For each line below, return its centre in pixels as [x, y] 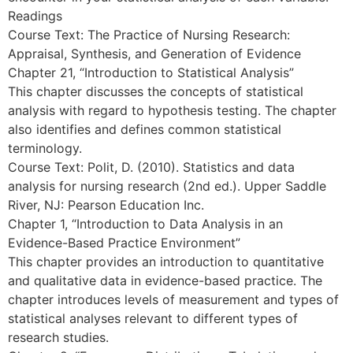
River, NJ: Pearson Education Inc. [106, 205]
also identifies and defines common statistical [145, 129]
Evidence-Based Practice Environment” [124, 243]
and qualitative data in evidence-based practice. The [165, 281]
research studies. [58, 337]
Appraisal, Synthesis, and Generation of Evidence [154, 54]
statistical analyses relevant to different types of [153, 318]
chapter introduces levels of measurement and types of [173, 299]
